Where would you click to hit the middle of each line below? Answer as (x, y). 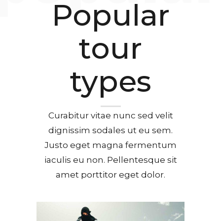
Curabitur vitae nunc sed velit (110, 116)
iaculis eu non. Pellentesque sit (110, 160)
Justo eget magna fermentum (110, 145)
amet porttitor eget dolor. (110, 175)
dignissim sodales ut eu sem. (110, 130)
